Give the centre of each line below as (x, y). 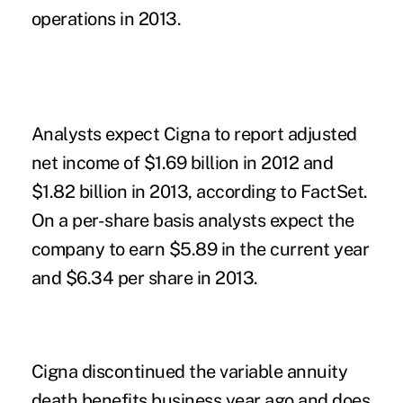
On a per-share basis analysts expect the (193, 220)
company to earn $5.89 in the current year (200, 249)
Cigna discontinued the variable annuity (189, 371)
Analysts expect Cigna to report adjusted (194, 134)
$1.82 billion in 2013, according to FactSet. (199, 191)
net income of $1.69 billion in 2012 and (182, 162)
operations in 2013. (106, 18)
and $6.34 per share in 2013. (144, 278)
